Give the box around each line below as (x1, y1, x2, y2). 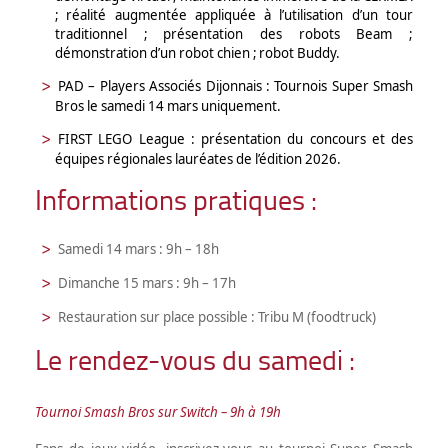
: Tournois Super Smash (265, 76, 413, 95)
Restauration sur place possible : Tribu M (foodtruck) (58, 307, 376, 326)
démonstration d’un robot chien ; (55, 43, 257, 62)
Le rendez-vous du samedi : (35, 339, 355, 379)
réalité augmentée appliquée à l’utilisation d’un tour (66, 5, 414, 24)
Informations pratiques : (35, 179, 317, 219)
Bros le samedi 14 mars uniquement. (55, 96, 281, 115)
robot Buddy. (259, 43, 340, 62)
